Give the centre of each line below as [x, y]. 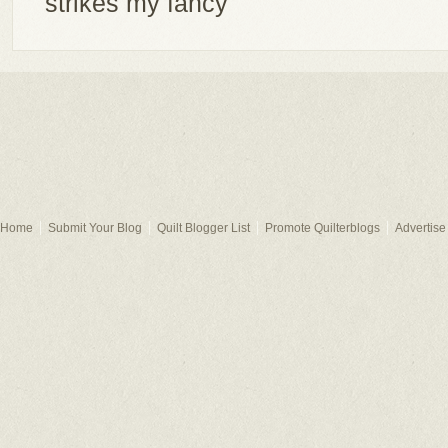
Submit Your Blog [95, 228]
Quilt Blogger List [203, 228]
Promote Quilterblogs [322, 228]
